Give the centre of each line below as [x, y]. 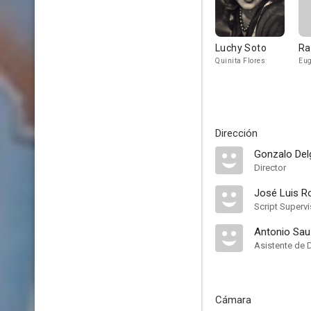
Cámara [233, 300]
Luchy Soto [241, 48]
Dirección [236, 133]
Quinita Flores [240, 61]
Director [270, 168]
